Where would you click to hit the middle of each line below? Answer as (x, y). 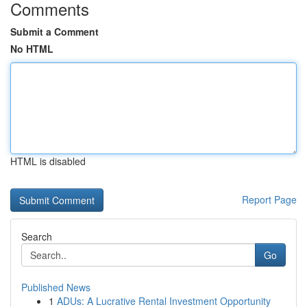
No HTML (32, 49)
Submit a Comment (54, 32)
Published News (56, 287)
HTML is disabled (48, 161)
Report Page (269, 199)
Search (37, 236)
